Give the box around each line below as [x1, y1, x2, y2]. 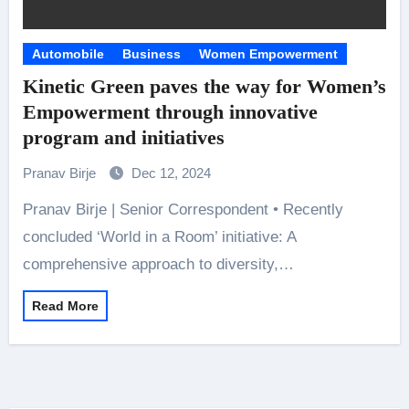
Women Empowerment [198, 47, 338, 61]
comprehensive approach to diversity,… [22, 256, 294, 273]
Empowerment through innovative [22, 100, 318, 123]
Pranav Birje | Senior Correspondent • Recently [22, 201, 33, 218]
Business [121, 47, 181, 61]
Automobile [31, 47, 104, 61]
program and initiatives [22, 126, 225, 149]
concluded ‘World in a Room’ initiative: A [22, 228, 296, 246]
